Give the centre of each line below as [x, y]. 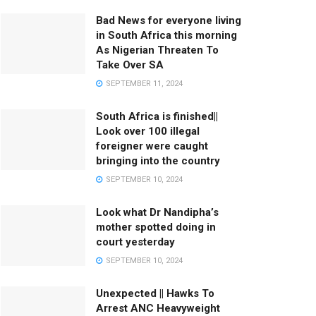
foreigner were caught [152, 146]
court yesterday [135, 242]
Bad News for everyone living [169, 20]
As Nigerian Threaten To [157, 50]
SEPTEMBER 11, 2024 [143, 83]
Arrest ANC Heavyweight [158, 308]
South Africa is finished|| [157, 116]
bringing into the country [158, 160]
